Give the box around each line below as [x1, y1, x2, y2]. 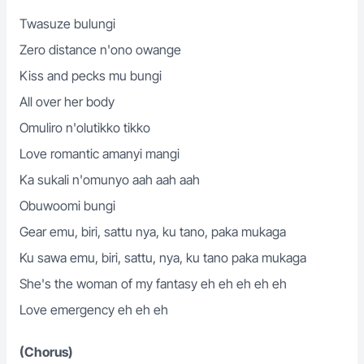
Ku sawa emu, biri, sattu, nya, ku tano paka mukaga [19, 249, 306, 266]
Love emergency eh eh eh [19, 301, 168, 318]
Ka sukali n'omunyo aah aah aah [19, 171, 200, 188]
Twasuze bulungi [19, 15, 115, 32]
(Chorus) [19, 344, 73, 360]
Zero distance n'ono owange [19, 41, 181, 58]
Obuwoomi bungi [19, 197, 115, 214]
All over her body [19, 93, 115, 110]
